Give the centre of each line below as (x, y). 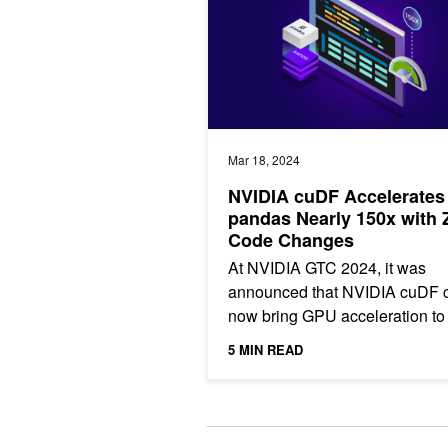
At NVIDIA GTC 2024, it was (327, 268)
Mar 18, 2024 (264, 160)
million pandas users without (329, 340)
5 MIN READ (265, 350)
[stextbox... (265, 388)
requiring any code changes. (328, 364)
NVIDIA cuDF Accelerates (336, 196)
